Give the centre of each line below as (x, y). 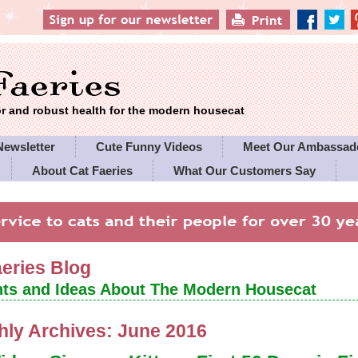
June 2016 (163, 331)
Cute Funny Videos (149, 147)
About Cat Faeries (83, 171)
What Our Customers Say (245, 171)
